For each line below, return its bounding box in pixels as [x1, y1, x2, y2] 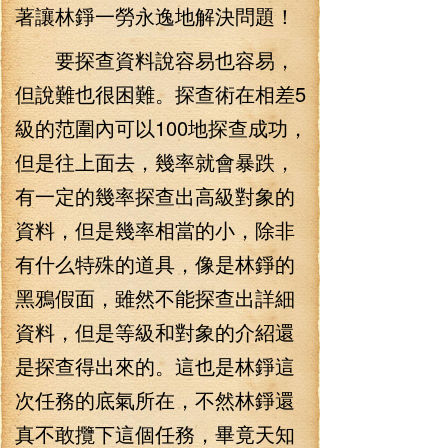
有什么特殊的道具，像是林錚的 [15, 249, 295, 278]
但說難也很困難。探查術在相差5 [15, 79, 306, 108]
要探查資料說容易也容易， [15, 45, 295, 74]
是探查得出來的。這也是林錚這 [15, 351, 295, 380]
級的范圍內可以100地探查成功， [15, 113, 308, 142]
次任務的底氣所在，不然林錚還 [15, 385, 295, 414]
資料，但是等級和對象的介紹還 [15, 317, 295, 346]
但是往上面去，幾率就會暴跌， [15, 147, 295, 176]
